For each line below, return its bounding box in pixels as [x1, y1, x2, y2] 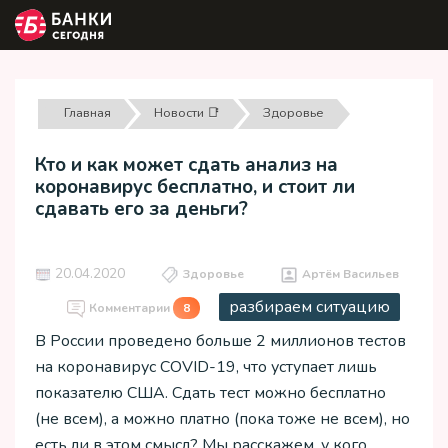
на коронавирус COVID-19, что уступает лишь [35, 356, 377, 379]
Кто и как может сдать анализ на [35, 152, 338, 179]
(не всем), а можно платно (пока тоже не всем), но [35, 408, 410, 431]
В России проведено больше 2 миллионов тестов [35, 330, 406, 353]
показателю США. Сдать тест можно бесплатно [35, 382, 386, 405]
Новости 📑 [153, 103, 220, 122]
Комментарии [89, 300, 173, 317]
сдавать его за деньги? [35, 196, 248, 223]
